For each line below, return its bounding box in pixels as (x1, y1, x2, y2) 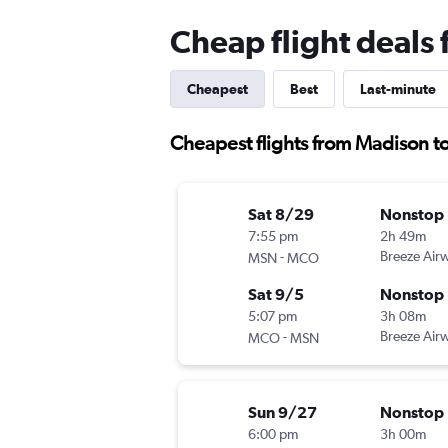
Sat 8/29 (248, 205, 314, 224)
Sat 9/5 (248, 285, 304, 304)
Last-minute (360, 81, 436, 97)
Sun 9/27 (248, 403, 317, 422)
